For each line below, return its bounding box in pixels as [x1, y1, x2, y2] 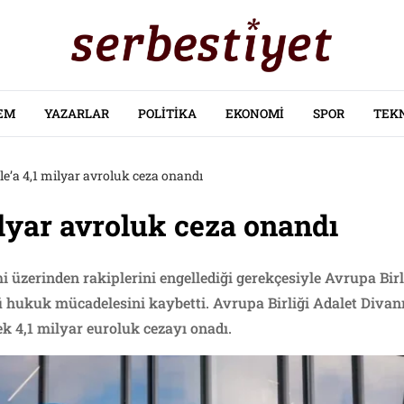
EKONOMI [225, 106, 284, 122]
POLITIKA [137, 106, 197, 122]
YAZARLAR [43, 106, 109, 122]
